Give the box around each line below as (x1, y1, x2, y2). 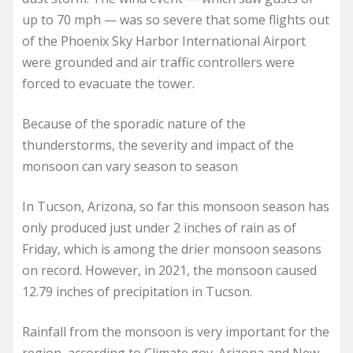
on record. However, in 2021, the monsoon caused (22, 262, 317, 280)
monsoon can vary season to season (22, 158, 238, 176)
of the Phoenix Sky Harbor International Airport (22, 32, 306, 50)
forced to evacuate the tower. (22, 75, 195, 93)
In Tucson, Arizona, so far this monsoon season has (22, 198, 329, 216)
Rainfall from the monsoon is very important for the (22, 323, 329, 341)
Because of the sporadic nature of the (22, 115, 246, 133)
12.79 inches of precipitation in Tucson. (22, 283, 252, 301)
